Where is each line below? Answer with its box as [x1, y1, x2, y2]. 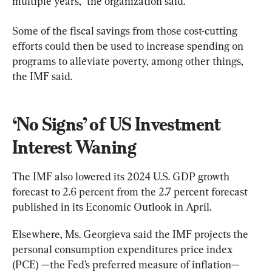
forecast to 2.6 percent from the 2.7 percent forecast [12, 185, 250, 198]
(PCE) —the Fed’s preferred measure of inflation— [12, 257, 242, 271]
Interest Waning [12, 136, 136, 158]
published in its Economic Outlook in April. [12, 200, 211, 213]
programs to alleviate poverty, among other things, [12, 54, 246, 67]
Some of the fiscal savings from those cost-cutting [12, 24, 240, 37]
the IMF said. [12, 69, 72, 83]
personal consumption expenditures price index [12, 242, 235, 256]
